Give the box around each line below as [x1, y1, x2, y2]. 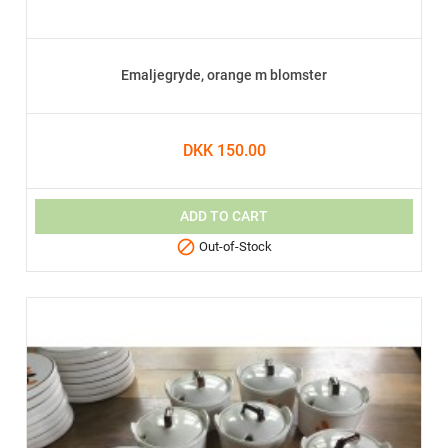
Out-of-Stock [196, 239, 272, 255]
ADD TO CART [179, 208, 268, 225]
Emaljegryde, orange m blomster [121, 67, 327, 85]
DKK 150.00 [182, 141, 266, 161]
